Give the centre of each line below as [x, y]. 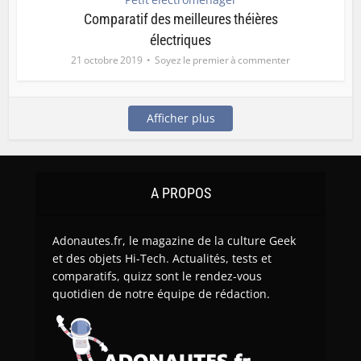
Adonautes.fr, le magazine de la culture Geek [174, 241]
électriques [180, 40]
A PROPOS [180, 193]
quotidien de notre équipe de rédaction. [161, 294]
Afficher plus [180, 118]
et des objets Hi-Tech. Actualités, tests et [162, 259]
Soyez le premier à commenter [222, 60]
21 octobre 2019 [107, 60]
